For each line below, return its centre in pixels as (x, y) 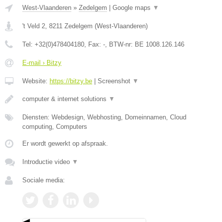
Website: (36, 81)
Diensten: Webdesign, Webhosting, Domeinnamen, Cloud (104, 117)
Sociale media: (44, 180)
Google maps (133, 7)
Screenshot (115, 81)
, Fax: (94, 44)
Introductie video (47, 162)
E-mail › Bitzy (42, 62)
